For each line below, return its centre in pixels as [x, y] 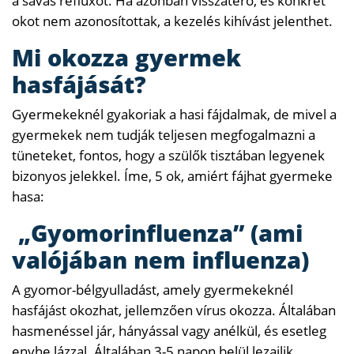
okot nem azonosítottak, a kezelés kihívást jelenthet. [172, 21]
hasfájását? [79, 84]
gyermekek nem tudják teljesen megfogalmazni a [164, 134]
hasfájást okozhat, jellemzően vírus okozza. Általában [174, 310]
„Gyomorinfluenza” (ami [157, 232]
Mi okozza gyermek [126, 57]
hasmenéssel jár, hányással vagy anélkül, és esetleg [169, 330]
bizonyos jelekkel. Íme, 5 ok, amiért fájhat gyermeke [172, 175]
